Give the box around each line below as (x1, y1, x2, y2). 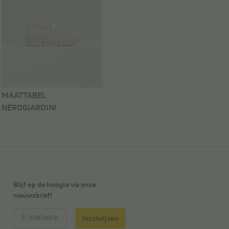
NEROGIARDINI (2, 104, 57, 112)
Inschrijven (82, 215, 119, 222)
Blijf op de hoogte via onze (13, 181, 96, 189)
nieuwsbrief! (13, 192, 52, 200)
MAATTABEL (2, 91, 46, 100)
